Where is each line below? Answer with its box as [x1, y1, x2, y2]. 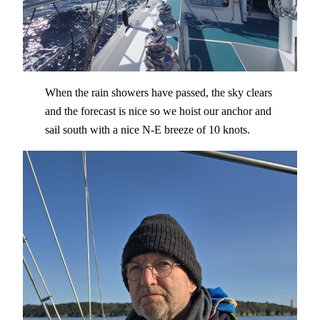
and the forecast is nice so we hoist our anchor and [44, 104, 271, 118]
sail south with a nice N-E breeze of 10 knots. [44, 122, 250, 136]
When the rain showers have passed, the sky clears [44, 85, 272, 99]
